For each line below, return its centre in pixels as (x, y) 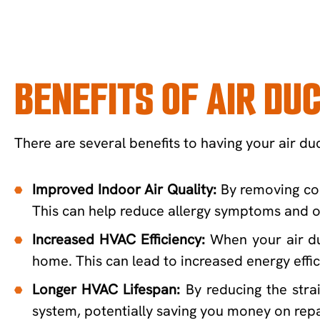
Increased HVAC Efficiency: (119, 239)
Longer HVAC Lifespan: (106, 289)
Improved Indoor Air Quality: (124, 189)
